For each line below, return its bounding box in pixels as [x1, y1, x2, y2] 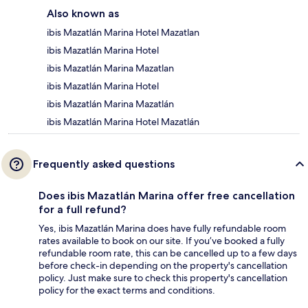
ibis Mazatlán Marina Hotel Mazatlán [47, 115, 199, 129]
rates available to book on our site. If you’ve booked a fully [38, 234, 285, 247]
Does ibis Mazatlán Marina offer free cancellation [38, 189, 295, 203]
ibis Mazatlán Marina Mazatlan [47, 62, 174, 75]
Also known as [47, 7, 119, 21]
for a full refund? [38, 203, 126, 217]
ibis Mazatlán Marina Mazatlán [47, 98, 174, 111]
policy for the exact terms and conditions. [38, 284, 215, 297]
